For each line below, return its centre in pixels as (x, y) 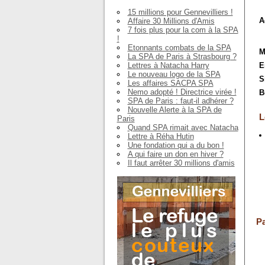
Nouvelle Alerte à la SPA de (174, 109)
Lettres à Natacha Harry (168, 65)
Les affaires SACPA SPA (170, 83)
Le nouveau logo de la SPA (174, 74)
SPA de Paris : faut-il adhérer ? (180, 101)
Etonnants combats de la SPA (179, 47)
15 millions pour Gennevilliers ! (180, 12)
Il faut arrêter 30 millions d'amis (181, 163)
